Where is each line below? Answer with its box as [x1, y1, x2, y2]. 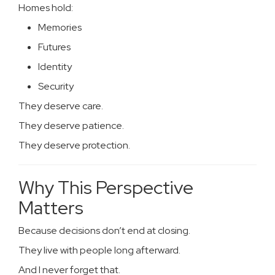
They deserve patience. [18, 119, 124, 132]
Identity [38, 60, 72, 73]
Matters [18, 195, 83, 220]
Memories [38, 21, 82, 34]
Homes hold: [18, 1, 73, 14]
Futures [38, 41, 71, 53]
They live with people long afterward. [18, 244, 180, 257]
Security [38, 80, 74, 93]
